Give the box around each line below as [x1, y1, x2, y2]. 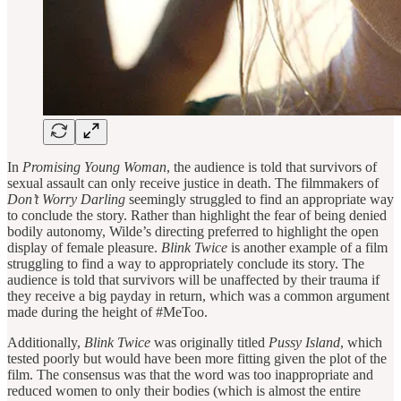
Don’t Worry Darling [7, 191, 125, 207]
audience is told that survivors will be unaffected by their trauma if [7, 271, 380, 287]
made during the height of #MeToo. [7, 303, 208, 320]
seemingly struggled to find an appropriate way [125, 191, 394, 207]
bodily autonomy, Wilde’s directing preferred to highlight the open [7, 223, 379, 239]
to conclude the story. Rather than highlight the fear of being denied [7, 207, 387, 223]
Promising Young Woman [22, 158, 166, 175]
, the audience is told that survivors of [166, 158, 377, 175]
